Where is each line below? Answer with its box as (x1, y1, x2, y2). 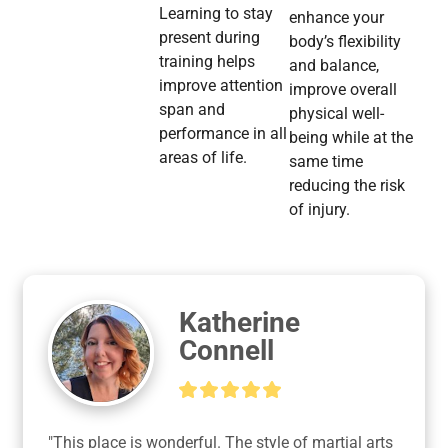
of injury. (288, 200, 350, 220)
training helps (159, 52, 256, 72)
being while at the (288, 128, 413, 148)
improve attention (159, 76, 284, 96)
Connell (178, 334, 274, 368)
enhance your (288, 8, 384, 28)
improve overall (288, 80, 397, 100)
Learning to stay (159, 4, 274, 24)
